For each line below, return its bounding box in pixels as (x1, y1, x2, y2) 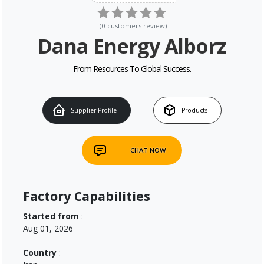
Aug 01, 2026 (23, 222, 73, 234)
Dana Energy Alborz (38, 32, 226, 60)
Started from (23, 210, 79, 222)
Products (181, 105, 207, 114)
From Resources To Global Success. (73, 63, 191, 75)
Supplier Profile (71, 105, 117, 114)
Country (23, 246, 57, 258)
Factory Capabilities (23, 187, 150, 204)
